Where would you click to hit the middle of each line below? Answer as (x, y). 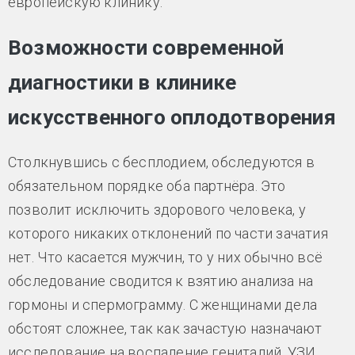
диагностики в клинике (122, 83)
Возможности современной (146, 48)
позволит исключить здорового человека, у (157, 210)
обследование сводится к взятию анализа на (161, 281)
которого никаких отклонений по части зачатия (168, 234)
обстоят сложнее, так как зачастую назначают (165, 329)
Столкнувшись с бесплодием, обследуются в (161, 162)
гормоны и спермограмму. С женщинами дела (162, 305)
